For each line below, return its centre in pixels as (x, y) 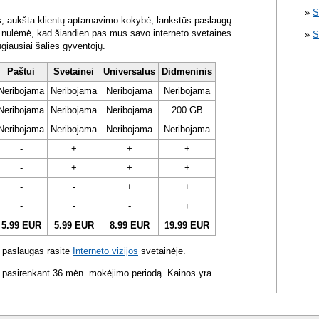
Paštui (21, 72)
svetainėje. (162, 251)
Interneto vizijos (105, 251)
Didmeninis (187, 72)
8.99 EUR (129, 226)
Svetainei (74, 72)
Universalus (129, 72)
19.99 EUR (187, 226)
